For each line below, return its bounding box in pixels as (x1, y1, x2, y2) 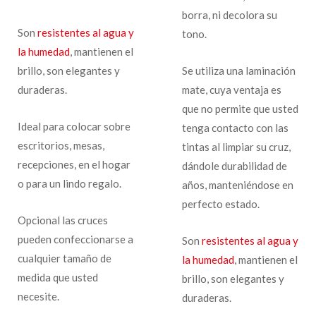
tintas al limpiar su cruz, (181, 140, 291, 153)
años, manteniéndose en (181, 178, 293, 191)
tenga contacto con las (181, 121, 288, 134)
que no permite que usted (181, 102, 298, 115)
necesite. (18, 289, 59, 303)
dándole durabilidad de (181, 159, 287, 172)
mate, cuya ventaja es (181, 83, 281, 96)
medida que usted (18, 270, 98, 284)
